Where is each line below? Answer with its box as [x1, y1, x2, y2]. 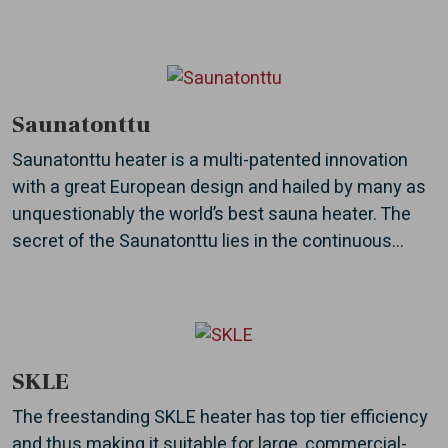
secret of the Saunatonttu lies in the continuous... [12, 227, 404, 255]
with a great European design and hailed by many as [12, 173, 426, 201]
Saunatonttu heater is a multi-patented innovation [12, 146, 408, 174]
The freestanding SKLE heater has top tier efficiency [12, 403, 428, 431]
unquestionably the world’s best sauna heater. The [12, 200, 411, 228]
